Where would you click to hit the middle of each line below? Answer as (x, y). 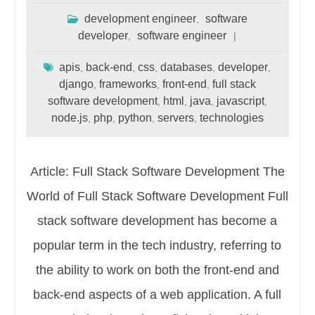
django (76, 84)
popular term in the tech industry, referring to (157, 245)
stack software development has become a (157, 220)
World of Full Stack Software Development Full (157, 196)
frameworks (128, 84)
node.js (69, 117)
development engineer (140, 18)
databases (187, 67)
